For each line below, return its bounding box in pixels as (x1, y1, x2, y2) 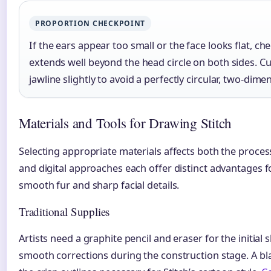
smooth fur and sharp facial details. (19, 178, 180, 192)
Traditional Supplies (19, 203, 110, 219)
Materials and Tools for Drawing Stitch (19, 114, 232, 132)
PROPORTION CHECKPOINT (35, 18, 146, 29)
